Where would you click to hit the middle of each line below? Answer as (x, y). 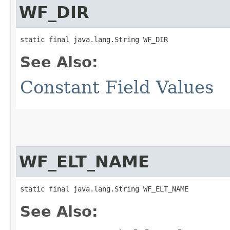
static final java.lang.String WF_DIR (94, 39)
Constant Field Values (117, 87)
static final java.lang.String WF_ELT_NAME (104, 189)
